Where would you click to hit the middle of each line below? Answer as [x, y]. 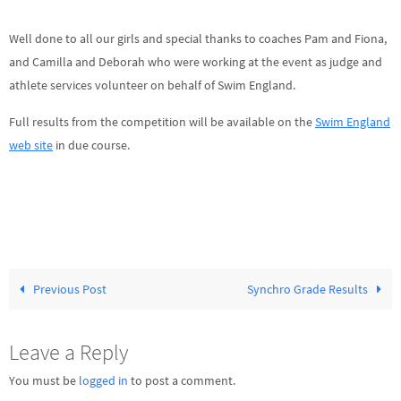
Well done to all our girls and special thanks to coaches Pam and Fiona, [198, 39]
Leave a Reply [68, 352]
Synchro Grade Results [308, 289]
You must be [44, 380]
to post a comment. [182, 380]
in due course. [91, 145]
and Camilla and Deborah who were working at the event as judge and [196, 62]
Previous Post [69, 289]
